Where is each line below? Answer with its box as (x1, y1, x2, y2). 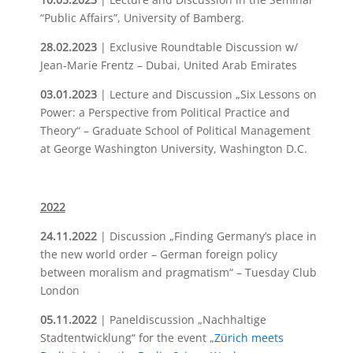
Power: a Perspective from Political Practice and (39, 105, 290, 120)
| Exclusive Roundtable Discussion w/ (99, 39, 298, 54)
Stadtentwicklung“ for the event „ (39, 330, 214, 345)
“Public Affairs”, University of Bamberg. (39, 10, 244, 25)
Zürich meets (214, 330, 284, 345)
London (39, 283, 80, 298)
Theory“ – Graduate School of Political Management (39, 123, 310, 138)
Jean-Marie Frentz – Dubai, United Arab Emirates (39, 58, 297, 72)
